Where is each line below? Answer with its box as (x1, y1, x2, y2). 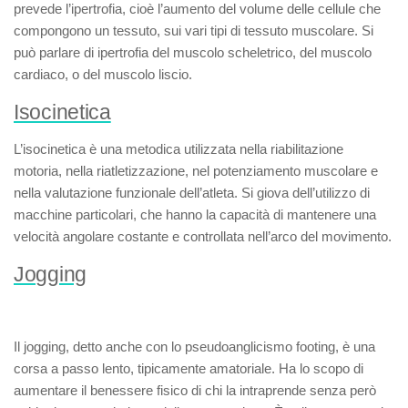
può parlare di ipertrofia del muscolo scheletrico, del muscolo (14, 45, 372, 60)
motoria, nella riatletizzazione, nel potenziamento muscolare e (14, 163, 378, 178)
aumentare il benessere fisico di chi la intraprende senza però (14, 382, 376, 398)
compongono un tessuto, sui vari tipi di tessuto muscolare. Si (14, 23, 373, 38)
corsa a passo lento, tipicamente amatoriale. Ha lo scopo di (14, 361, 363, 376)
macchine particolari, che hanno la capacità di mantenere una (14, 207, 376, 222)
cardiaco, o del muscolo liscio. (14, 66, 192, 82)
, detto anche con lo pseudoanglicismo (66, 339, 296, 354)
